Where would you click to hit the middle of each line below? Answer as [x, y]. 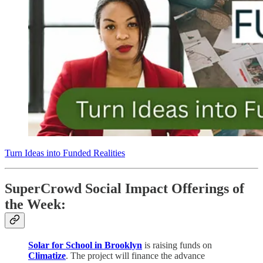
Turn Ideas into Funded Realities [65, 153]
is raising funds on [177, 245]
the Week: [35, 205]
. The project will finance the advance [135, 255]
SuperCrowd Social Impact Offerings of [124, 189]
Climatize [47, 255]
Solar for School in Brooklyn [85, 245]
